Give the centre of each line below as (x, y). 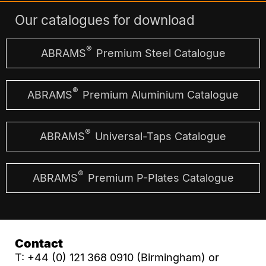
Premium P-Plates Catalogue (159, 178)
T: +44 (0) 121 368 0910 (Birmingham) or (117, 257)
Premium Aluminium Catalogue (159, 94)
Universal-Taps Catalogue (159, 136)
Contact (39, 243)
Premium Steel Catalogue (159, 53)
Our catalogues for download (105, 20)
